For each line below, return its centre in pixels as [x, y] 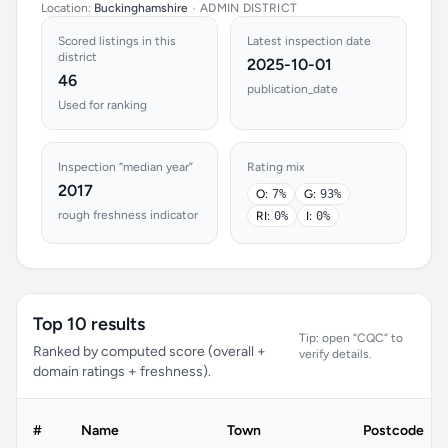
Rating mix [276, 167]
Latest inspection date [309, 41]
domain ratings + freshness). [122, 371]
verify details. [336, 354]
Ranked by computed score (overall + [149, 351]
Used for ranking [102, 105]
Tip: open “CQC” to [351, 338]
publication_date [292, 89]
